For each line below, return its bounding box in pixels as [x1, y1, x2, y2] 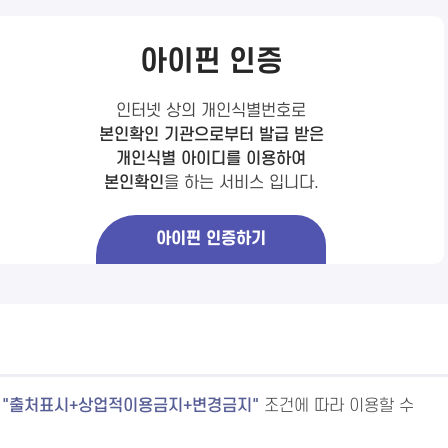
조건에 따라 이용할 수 [264, 397, 414, 415]
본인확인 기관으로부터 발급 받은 [98, 126, 324, 144]
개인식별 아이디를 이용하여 [116, 150, 307, 168]
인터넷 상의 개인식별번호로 [116, 102, 307, 120]
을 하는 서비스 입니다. [163, 174, 319, 192]
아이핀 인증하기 [156, 230, 267, 248]
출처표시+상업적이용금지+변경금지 [9, 397, 252, 415]
